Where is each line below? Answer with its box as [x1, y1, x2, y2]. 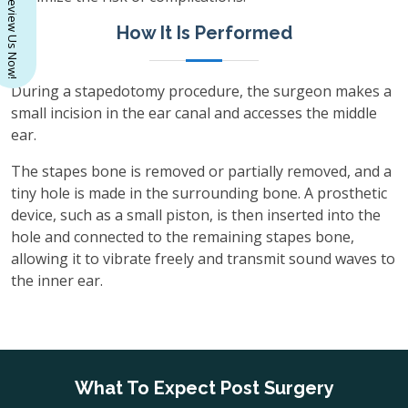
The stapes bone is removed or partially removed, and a [11, 160, 392, 181]
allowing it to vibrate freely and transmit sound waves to [11, 248, 395, 269]
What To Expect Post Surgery [74, 376, 334, 399]
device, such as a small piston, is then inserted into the [11, 204, 381, 225]
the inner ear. [11, 270, 103, 291]
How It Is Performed [116, 21, 292, 44]
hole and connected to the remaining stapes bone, [11, 226, 354, 247]
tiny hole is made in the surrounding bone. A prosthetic [11, 182, 387, 203]
